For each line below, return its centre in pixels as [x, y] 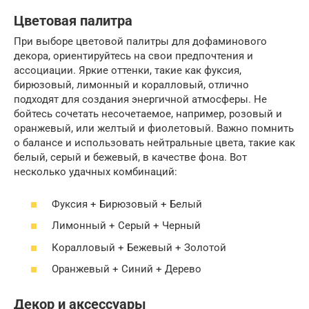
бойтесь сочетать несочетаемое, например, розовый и [148, 114]
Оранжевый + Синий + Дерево [127, 269]
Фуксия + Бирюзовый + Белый [127, 204]
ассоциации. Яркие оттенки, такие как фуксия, [128, 71]
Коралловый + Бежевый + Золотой [139, 247]
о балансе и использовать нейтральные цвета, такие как [154, 143]
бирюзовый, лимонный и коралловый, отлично [131, 85]
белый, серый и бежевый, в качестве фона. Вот [130, 158]
